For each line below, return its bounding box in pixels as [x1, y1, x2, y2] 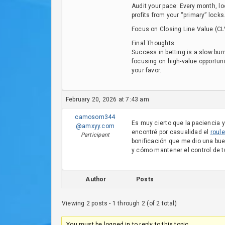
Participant [80, 132, 110, 138]
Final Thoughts [132, 40, 174, 47]
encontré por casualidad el [132, 129, 210, 136]
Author [85, 176, 106, 183]
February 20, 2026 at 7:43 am [66, 96, 149, 103]
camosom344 [75, 114, 116, 121]
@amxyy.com [75, 123, 115, 130]
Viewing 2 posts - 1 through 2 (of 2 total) [62, 200, 177, 207]
